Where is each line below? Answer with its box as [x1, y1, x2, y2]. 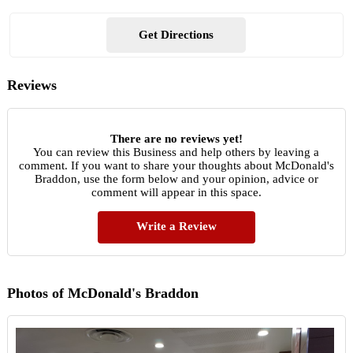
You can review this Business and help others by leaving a [33, 145, 320, 158]
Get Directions [139, 28, 214, 42]
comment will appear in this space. [91, 185, 262, 199]
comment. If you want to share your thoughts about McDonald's [18, 158, 334, 172]
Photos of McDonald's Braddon [6, 284, 199, 301]
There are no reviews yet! [110, 132, 243, 145]
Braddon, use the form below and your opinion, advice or [34, 172, 318, 185]
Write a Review [136, 219, 217, 232]
